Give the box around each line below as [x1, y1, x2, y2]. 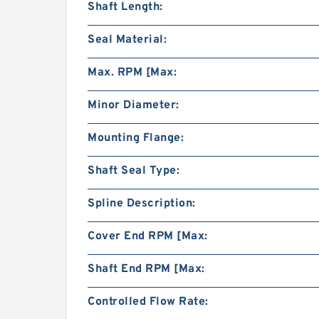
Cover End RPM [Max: [88, 229, 208, 244]
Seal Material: [88, 33, 167, 47]
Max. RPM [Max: [88, 66, 177, 80]
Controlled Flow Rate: [88, 295, 209, 309]
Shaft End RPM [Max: [88, 262, 205, 276]
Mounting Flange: [88, 131, 184, 145]
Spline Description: [88, 197, 196, 211]
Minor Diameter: [88, 98, 179, 113]
